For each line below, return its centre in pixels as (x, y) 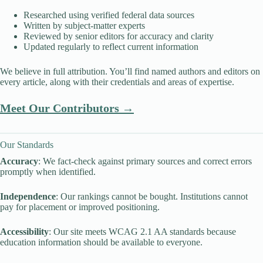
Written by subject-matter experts (84, 26)
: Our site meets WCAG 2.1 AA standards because (142, 232)
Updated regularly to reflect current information (111, 47)
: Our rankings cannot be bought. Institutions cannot (152, 196)
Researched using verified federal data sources (109, 15)
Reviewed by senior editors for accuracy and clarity (119, 36)
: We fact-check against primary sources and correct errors (145, 161)
